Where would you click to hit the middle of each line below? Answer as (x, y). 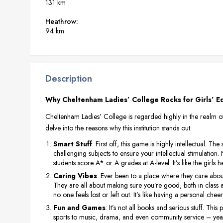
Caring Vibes (75, 175)
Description (69, 79)
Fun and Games (79, 207)
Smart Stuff (73, 144)
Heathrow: (62, 22)
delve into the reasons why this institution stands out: (118, 128)
